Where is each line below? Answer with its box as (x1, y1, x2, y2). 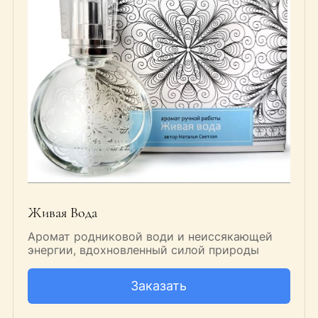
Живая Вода (27, 204, 97, 222)
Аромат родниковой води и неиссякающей (27, 229, 273, 244)
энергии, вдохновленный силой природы (27, 243, 259, 258)
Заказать (131, 278, 187, 294)
